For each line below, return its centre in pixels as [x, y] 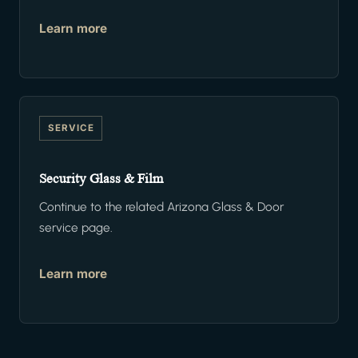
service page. [76, 228]
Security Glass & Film [101, 179]
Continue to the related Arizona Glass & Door [161, 207]
